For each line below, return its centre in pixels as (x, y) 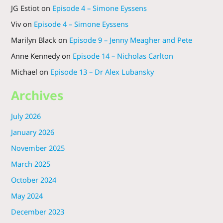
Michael (24, 71)
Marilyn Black (33, 40)
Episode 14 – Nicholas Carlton (123, 56)
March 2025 (30, 164)
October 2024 (33, 179)
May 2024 (27, 195)
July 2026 (26, 116)
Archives (37, 95)
